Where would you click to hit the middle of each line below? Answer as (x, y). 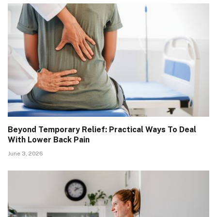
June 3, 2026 (25, 154)
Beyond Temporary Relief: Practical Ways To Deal (102, 130)
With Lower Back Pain (49, 140)
